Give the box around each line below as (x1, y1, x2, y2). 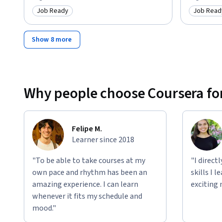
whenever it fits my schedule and (32, 190, 142, 202)
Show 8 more (32, 34, 72, 45)
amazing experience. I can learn (32, 178, 138, 190)
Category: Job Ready (36, 10, 105, 22)
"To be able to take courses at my (32, 155, 145, 166)
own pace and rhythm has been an (32, 166, 147, 178)
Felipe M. (72, 123, 102, 134)
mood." (32, 202, 56, 214)
